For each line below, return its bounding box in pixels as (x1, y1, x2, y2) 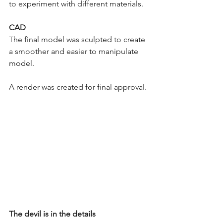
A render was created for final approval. (9, 82, 149, 92)
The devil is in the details (9, 209, 96, 219)
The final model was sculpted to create (9, 35, 147, 45)
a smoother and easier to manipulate (9, 47, 140, 56)
